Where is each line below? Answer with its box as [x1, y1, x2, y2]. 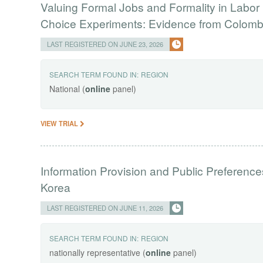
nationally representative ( [49, 247, 146, 259]
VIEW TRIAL [41, 119, 80, 129]
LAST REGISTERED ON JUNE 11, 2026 [47, 203, 164, 213]
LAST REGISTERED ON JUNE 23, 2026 [47, 39, 164, 49]
